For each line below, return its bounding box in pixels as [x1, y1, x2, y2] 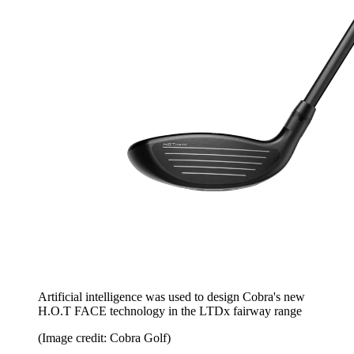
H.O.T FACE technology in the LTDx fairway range [38, 304, 302, 318]
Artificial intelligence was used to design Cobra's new [38, 290, 305, 304]
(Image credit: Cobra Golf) [38, 331, 171, 345]
